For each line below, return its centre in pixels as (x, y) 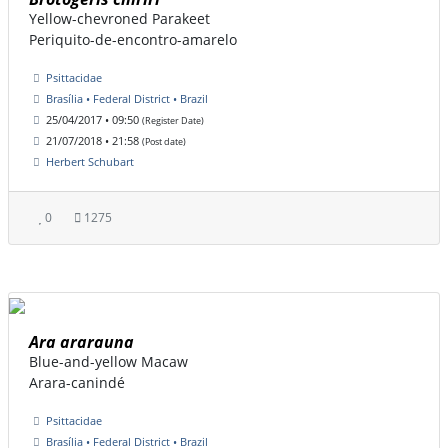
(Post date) (164, 142)
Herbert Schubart (90, 162)
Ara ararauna (81, 342)
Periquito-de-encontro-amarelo (133, 40)
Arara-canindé (77, 383)
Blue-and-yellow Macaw (108, 362)
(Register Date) (173, 121)
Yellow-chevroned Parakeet (119, 19)
